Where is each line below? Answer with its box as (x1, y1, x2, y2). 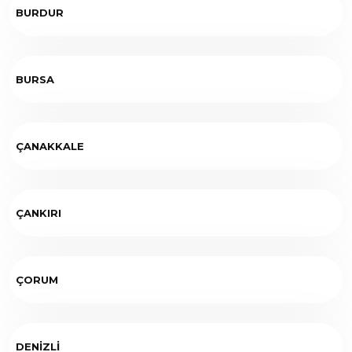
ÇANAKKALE (16, 139, 84, 152)
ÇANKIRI (16, 206, 61, 219)
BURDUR (16, 5, 64, 19)
